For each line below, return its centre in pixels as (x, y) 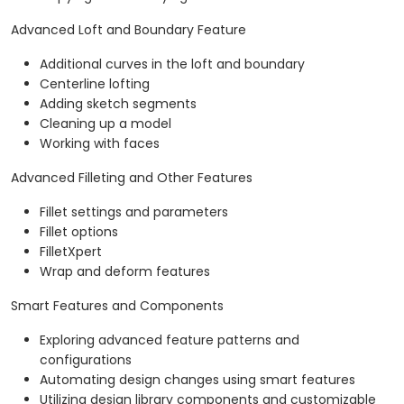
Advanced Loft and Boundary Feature (129, 30)
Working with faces (100, 144)
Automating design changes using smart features (197, 380)
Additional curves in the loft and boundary (172, 64)
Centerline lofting (95, 84)
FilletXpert (71, 252)
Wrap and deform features (125, 272)
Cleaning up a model (106, 124)
